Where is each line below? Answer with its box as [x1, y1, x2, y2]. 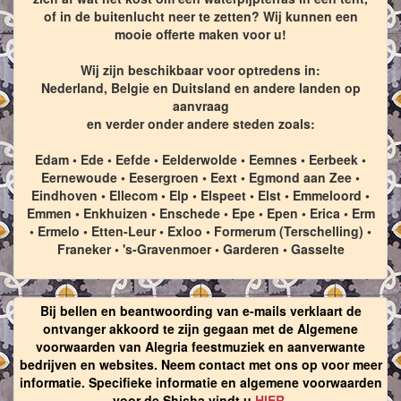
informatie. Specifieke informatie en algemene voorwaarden [19, 373, 382, 392]
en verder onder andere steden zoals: [86, 115, 315, 133]
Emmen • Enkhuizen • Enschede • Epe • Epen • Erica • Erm [26, 204, 375, 223]
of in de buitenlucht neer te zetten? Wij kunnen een [43, 7, 358, 26]
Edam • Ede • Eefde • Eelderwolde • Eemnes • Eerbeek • [35, 150, 366, 169]
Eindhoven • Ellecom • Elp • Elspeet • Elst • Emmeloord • [31, 186, 370, 205]
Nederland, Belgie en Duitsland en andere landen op [40, 79, 361, 98]
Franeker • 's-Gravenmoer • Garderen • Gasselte [56, 240, 345, 259]
